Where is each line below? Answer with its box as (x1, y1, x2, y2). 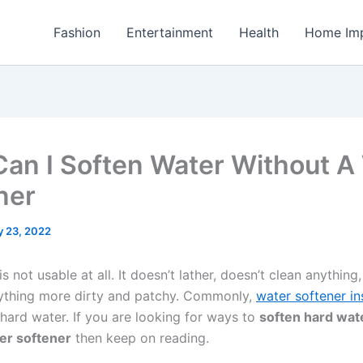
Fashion (53, 24, 101, 41)
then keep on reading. (71, 330, 209, 346)
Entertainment (126, 24, 214, 41)
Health (239, 24, 280, 41)
